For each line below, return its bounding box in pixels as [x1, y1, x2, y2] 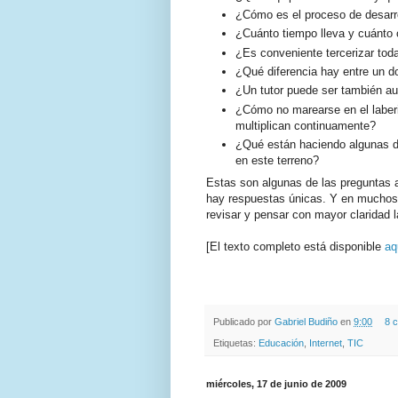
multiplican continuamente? [235, 118, 376, 132]
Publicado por [213, 315, 275, 327]
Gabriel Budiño [275, 315, 340, 327]
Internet [309, 337, 342, 348]
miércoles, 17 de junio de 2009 [206, 378, 346, 389]
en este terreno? [235, 153, 319, 167]
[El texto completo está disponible [206, 239, 385, 253]
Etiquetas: [213, 337, 259, 348]
